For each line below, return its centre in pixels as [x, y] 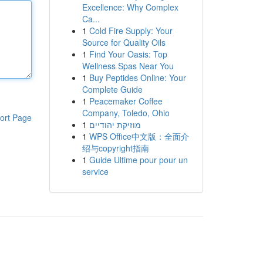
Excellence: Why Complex [130, 7]
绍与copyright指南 [115, 148]
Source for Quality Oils [124, 42]
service [95, 171]
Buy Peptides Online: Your [137, 77]
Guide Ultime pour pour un [138, 160]
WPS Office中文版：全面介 [139, 136]
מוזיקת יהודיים [115, 124]
